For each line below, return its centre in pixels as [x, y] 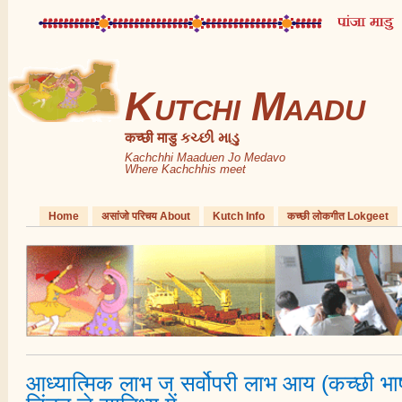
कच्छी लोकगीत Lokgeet [338, 216]
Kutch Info [239, 216]
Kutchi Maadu [245, 106]
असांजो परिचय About [146, 216]
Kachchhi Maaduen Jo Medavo [205, 157]
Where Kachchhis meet [185, 169]
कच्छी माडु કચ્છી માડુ [182, 138]
